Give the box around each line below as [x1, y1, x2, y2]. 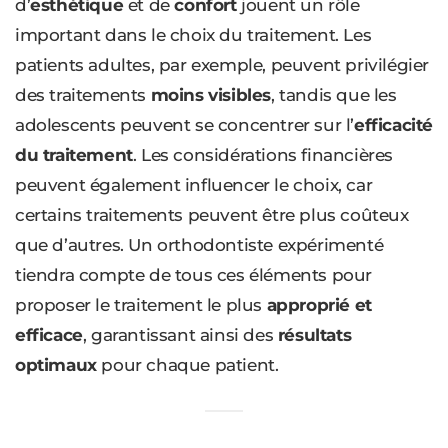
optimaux [15, 355, 97, 376]
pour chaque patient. [96, 355, 279, 376]
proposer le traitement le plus [15, 295, 267, 316]
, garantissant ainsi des [82, 325, 278, 346]
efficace [15, 325, 83, 346]
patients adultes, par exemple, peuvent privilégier [15, 55, 430, 76]
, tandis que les [271, 85, 397, 106]
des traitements [15, 85, 151, 106]
